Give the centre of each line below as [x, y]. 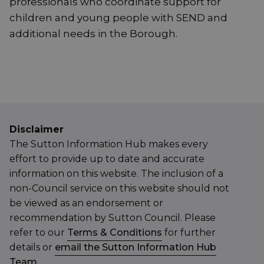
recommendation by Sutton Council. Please [113, 218]
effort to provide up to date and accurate [107, 159]
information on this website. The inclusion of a [116, 174]
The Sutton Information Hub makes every [109, 144]
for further [189, 233]
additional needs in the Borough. [93, 34]
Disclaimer [37, 130]
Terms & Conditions [115, 233]
